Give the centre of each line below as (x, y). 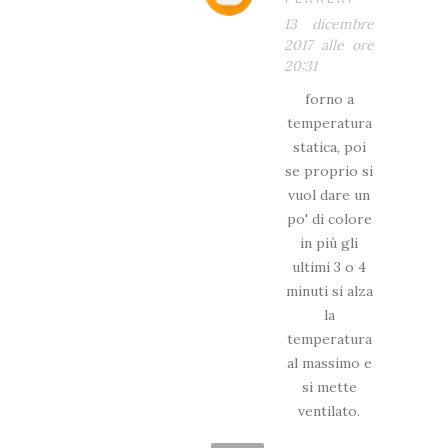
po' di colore (329, 218)
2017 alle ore (329, 44)
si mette (329, 386)
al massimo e (329, 362)
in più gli (329, 242)
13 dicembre (329, 23)
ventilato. (329, 410)
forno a (329, 98)
